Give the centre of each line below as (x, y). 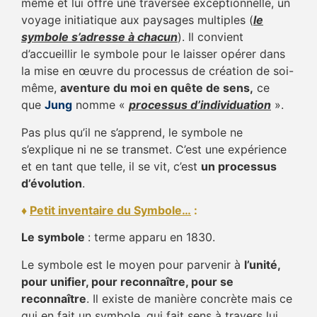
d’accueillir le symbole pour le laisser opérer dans (153, 54)
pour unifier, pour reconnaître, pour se (127, 281)
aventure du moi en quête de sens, (157, 88)
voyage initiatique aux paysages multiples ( (137, 20)
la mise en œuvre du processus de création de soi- (157, 71)
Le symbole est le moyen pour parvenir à (133, 264)
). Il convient (211, 37)
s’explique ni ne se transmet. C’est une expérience (154, 149)
